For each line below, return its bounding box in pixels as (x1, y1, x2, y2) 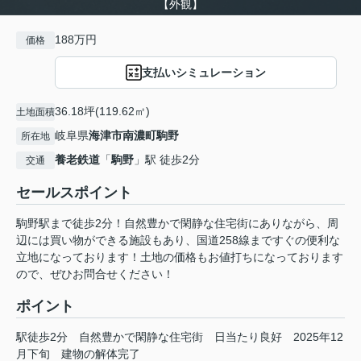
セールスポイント (16, 185, 132, 201)
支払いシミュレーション (142, 65, 266, 79)
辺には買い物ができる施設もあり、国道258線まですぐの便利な (16, 234, 340, 247)
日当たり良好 (214, 330, 282, 344)
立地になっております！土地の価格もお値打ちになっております (16, 251, 343, 264)
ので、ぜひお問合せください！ (16, 268, 174, 281)
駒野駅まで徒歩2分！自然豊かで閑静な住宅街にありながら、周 (16, 217, 338, 230)
